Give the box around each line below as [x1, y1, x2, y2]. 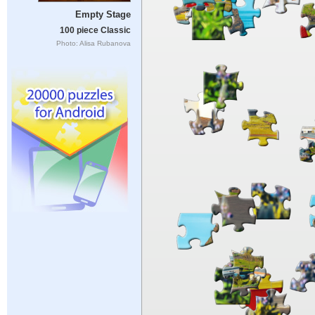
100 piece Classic [59, 25, 131, 34]
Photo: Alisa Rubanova [56, 39, 131, 47]
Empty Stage [75, 9, 131, 20]
